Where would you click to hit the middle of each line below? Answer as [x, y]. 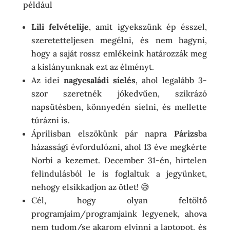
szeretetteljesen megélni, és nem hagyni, [119, 40]
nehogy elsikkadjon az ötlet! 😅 [90, 187]
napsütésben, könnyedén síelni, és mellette [119, 107]
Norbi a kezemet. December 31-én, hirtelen [119, 160]
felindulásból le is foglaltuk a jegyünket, [119, 173]
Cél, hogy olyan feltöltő [119, 200]
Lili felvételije [60, 26]
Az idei [47, 80]
